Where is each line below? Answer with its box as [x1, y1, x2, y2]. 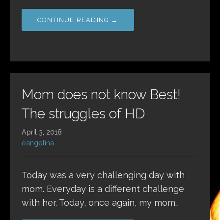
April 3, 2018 [22, 128, 62, 137]
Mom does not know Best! [22, 86, 181, 103]
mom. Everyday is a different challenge [22, 184, 184, 194]
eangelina [22, 138, 54, 147]
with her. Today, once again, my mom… [22, 197, 179, 208]
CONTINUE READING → [37, 16, 118, 24]
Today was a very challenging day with [22, 170, 185, 181]
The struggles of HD [22, 106, 145, 122]
